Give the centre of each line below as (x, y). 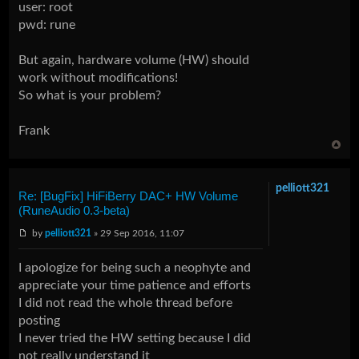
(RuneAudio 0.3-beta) (75, 210)
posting (40, 320)
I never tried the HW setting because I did (135, 338)
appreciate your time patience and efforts (135, 285)
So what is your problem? (90, 95)
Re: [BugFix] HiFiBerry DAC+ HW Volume (129, 196)
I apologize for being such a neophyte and (135, 267)
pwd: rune (47, 24)
